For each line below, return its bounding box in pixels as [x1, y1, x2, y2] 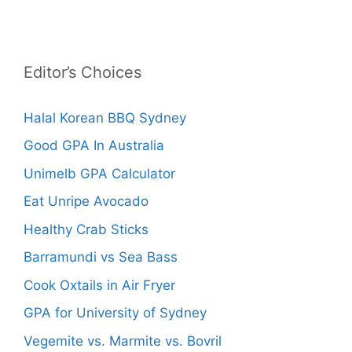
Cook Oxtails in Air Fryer [24, 277, 175, 293]
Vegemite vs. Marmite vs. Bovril [24, 332, 222, 349]
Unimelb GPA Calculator [24, 165, 175, 181]
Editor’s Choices [24, 62, 141, 82]
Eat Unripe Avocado [24, 193, 148, 210]
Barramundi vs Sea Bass [24, 249, 178, 266]
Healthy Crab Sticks [24, 221, 148, 237]
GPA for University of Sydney [24, 305, 207, 321]
